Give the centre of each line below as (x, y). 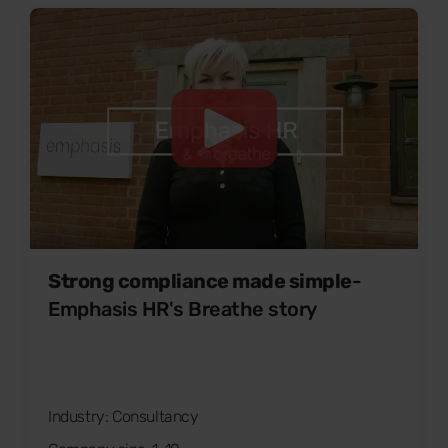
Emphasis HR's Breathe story (182, 308)
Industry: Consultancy (123, 416)
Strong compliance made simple (200, 280)
